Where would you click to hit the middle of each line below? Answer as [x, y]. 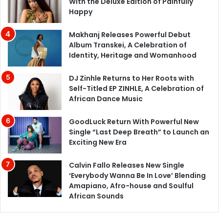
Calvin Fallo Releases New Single [127, 165]
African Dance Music [106, 99]
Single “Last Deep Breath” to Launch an [139, 132]
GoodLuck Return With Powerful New [134, 121]
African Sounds [96, 196]
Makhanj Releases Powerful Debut [130, 34]
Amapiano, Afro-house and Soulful [131, 186]
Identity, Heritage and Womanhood [133, 55]
